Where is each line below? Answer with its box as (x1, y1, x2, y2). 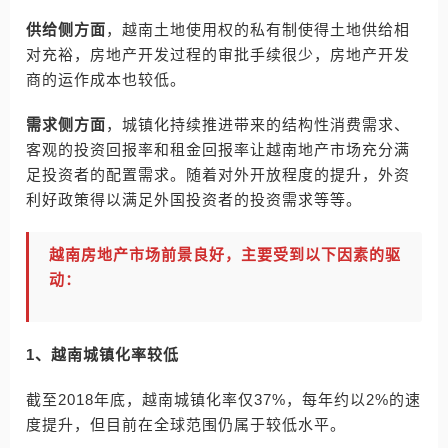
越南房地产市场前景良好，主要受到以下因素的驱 (49, 246, 401, 263)
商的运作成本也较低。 (26, 71, 186, 88)
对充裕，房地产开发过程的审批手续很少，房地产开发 (26, 46, 410, 63)
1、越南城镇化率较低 (26, 346, 179, 363)
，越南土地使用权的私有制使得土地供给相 (106, 21, 410, 38)
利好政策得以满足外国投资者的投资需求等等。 (26, 191, 362, 208)
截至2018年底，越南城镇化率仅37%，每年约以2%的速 (26, 391, 421, 408)
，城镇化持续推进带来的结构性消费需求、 (106, 116, 410, 133)
